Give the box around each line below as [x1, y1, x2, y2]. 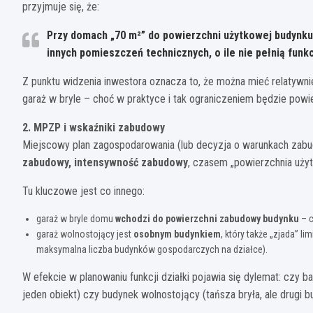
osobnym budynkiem [133, 228, 221, 240]
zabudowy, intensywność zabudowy [22, 155, 188, 169]
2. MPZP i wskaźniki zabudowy [22, 120, 165, 134]
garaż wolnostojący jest [36, 228, 133, 240]
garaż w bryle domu [36, 212, 115, 224]
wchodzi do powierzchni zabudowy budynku [115, 212, 299, 224]
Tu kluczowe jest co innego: [22, 184, 145, 198]
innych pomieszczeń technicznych [47, 45, 209, 59]
